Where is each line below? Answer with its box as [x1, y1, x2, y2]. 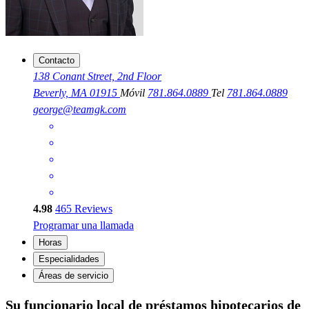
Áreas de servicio [39, 270, 108, 281]
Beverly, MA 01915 [33, 87, 120, 99]
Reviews [72, 203, 112, 215]
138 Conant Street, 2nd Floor [33, 70, 161, 83]
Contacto [39, 55, 74, 66]
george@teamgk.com [33, 103, 126, 116]
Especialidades [39, 254, 99, 265]
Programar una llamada [33, 219, 134, 232]
